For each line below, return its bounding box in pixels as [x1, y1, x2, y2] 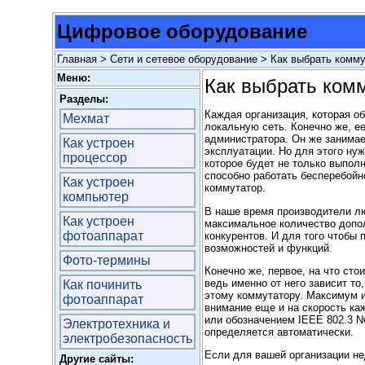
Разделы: [59, 93, 108, 105]
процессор [63, 151, 127, 165]
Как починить [63, 278, 142, 292]
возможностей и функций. [204, 241, 332, 254]
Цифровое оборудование [57, 20, 307, 42]
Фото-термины [63, 253, 151, 267]
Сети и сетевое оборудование [110, 53, 257, 65]
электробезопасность [63, 332, 192, 345]
